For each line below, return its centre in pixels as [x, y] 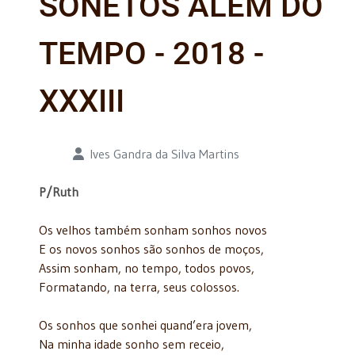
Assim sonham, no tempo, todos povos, [147, 267]
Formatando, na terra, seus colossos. [139, 286]
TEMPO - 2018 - [151, 53]
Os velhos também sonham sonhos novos [153, 229]
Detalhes [62, 153]
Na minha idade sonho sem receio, [132, 344]
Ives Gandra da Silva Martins [164, 153]
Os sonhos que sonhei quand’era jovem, [145, 324]
